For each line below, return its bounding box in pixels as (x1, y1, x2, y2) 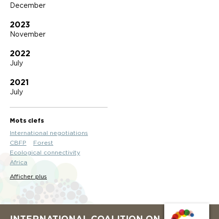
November (10, 31, 45, 39)
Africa (10, 159, 27, 166)
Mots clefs (10, 118, 44, 124)
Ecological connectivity (10, 150, 80, 156)
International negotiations (10, 130, 88, 136)
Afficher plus (10, 174, 47, 180)
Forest (33, 140, 53, 146)
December (10, 2, 45, 10)
